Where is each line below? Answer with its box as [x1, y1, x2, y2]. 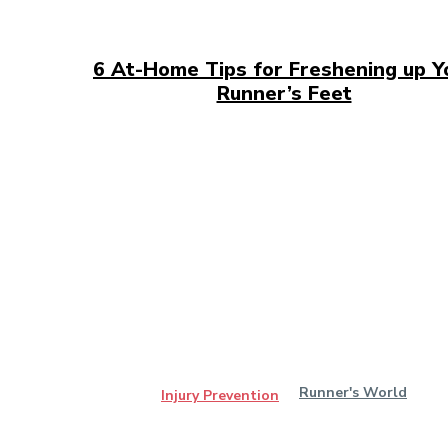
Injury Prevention [161, 386, 279, 406]
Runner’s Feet [216, 80, 352, 108]
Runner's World [299, 383, 407, 403]
